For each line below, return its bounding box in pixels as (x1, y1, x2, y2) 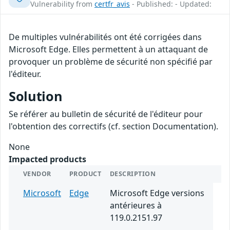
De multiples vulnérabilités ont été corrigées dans (9, 31, 202, 43)
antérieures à (110, 200, 162, 212)
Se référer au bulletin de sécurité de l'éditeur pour (9, 108, 203, 120)
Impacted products (9, 154, 86, 165)
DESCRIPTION (110, 169, 156, 179)
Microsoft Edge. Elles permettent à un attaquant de (9, 44, 208, 55)
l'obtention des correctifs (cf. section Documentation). (9, 121, 218, 132)
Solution (9, 87, 63, 105)
